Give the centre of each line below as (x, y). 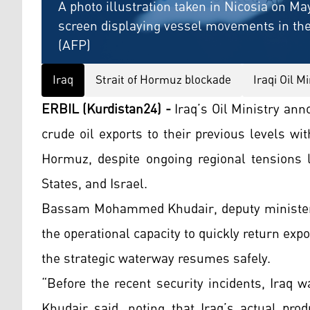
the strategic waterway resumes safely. (156, 259)
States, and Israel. (94, 184)
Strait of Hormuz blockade (163, 81)
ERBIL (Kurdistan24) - (106, 110)
